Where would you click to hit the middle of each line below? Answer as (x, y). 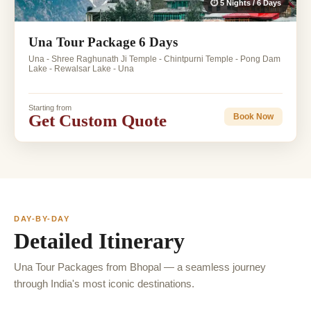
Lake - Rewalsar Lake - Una (81, 69)
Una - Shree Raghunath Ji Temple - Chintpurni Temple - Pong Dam (154, 59)
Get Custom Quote (98, 121)
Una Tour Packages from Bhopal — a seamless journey (140, 267)
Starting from (50, 108)
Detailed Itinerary (99, 241)
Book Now (253, 116)
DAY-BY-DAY (42, 219)
